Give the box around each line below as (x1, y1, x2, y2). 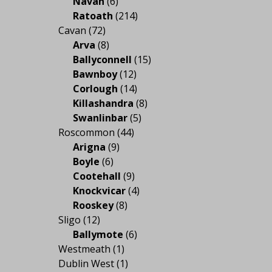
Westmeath (58, 242, 110, 256)
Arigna (73, 140, 106, 154)
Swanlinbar (73, 110, 127, 124)
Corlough (73, 81, 118, 95)
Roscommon (58, 125, 115, 139)
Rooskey (73, 198, 114, 212)
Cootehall (73, 169, 121, 183)
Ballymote (73, 227, 123, 241)
